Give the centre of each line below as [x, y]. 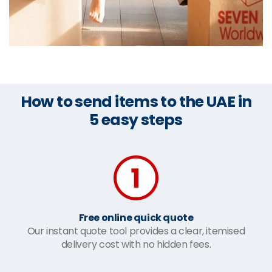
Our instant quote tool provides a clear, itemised [136, 231]
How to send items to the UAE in [136, 101]
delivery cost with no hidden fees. [136, 244]
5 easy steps [136, 120]
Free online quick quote [136, 217]
